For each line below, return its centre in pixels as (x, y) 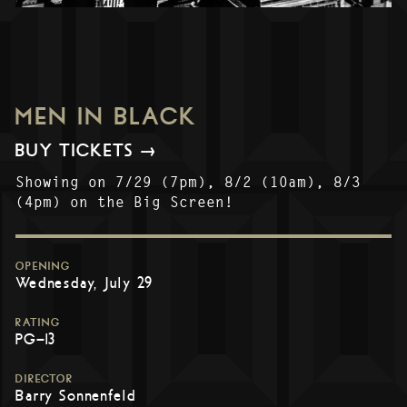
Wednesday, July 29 (84, 283)
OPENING (43, 266)
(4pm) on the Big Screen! (124, 202)
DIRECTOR (44, 379)
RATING (38, 322)
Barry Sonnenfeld (75, 396)
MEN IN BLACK (106, 117)
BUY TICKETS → (87, 151)
